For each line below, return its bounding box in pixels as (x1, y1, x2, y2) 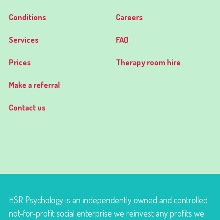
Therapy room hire (116, 56, 181, 67)
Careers (116, 11, 143, 22)
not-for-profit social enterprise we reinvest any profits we (8, 207, 204, 219)
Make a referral (8, 79, 60, 90)
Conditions (8, 11, 46, 22)
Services (8, 34, 39, 45)
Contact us (8, 102, 46, 112)
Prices (8, 56, 31, 67)
